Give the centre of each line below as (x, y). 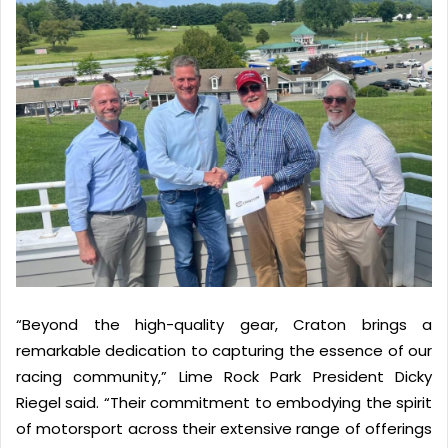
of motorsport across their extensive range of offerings (224, 428)
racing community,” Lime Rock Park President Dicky (224, 376)
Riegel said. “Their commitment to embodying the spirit (224, 402)
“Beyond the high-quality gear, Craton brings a (224, 324)
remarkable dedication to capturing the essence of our (224, 350)
